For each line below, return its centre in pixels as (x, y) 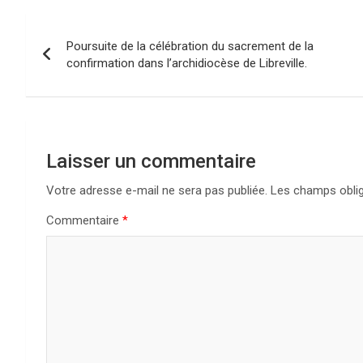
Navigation (87, 29)
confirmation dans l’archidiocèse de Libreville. (187, 63)
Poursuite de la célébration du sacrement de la (190, 46)
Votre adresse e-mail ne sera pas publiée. (157, 190)
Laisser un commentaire (151, 161)
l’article (68, 95)
